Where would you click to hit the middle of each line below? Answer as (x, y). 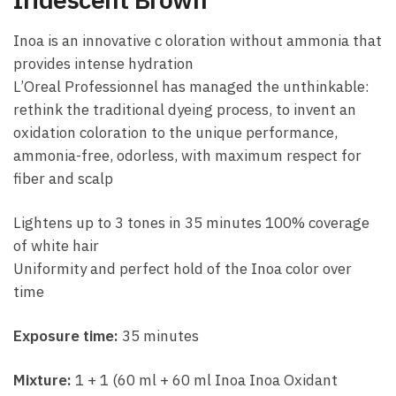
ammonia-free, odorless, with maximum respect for (187, 155)
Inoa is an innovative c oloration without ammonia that (198, 40)
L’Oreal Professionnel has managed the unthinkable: (191, 86)
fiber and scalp (63, 178)
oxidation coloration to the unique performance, (175, 132)
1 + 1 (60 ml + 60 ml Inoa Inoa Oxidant (205, 380)
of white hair (56, 245)
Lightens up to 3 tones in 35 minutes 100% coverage (191, 222)
